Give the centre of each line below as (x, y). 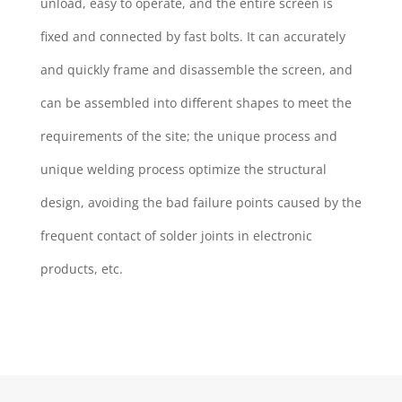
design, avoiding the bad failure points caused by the (201, 202)
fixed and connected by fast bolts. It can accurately (192, 36)
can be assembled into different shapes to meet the (196, 102)
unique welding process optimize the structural (183, 169)
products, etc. (81, 268)
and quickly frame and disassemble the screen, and (196, 69)
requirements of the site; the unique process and (188, 135)
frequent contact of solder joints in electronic (176, 235)
